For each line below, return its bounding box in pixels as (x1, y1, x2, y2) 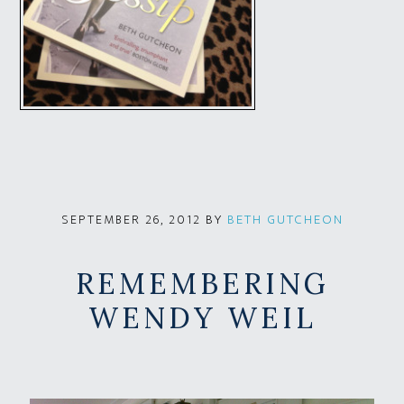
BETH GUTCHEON (226, 207, 344, 231)
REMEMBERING (75, 264, 329, 302)
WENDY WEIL (87, 298, 317, 336)
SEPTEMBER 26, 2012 (60, 208, 201, 230)
